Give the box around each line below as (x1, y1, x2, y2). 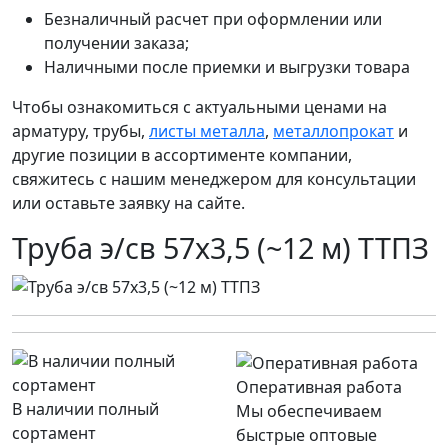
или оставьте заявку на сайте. (12, 192, 245, 215)
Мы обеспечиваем (236, 399, 382, 422)
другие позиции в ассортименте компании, (12, 144, 352, 167)
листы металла (149, 120, 265, 143)
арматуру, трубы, (12, 120, 149, 143)
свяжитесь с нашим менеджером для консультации (12, 168, 416, 191)
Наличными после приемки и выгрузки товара (44, 56, 410, 79)
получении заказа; (44, 32, 189, 55)
